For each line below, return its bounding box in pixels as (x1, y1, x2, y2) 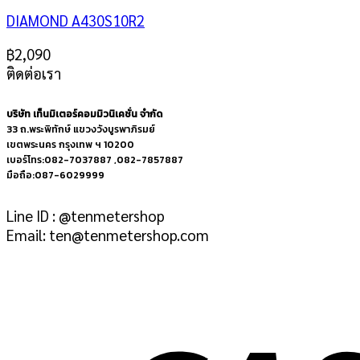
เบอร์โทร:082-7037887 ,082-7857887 (6, 152, 183, 168)
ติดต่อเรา (6, 63, 61, 84)
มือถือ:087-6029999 (6, 167, 104, 183)
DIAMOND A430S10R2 (6, 10, 145, 30)
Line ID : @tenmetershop (6, 205, 165, 225)
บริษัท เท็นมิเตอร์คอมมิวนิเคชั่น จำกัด (6, 106, 162, 122)
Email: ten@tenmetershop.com (6, 224, 209, 244)
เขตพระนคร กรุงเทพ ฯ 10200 (6, 137, 134, 153)
